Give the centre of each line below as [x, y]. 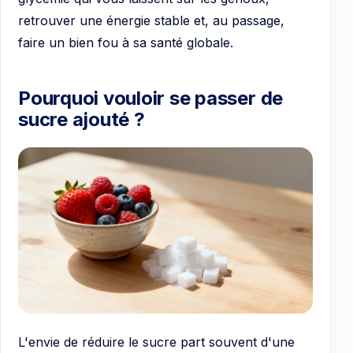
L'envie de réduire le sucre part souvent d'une [156, 342]
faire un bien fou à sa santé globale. [126, 42]
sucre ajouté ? [82, 119]
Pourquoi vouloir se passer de [151, 98]
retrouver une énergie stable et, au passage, [151, 20]
